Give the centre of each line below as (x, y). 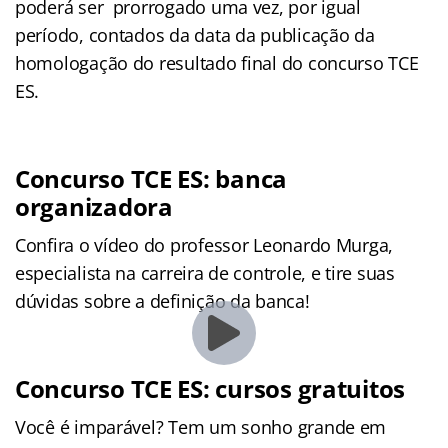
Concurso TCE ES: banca (151, 178)
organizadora (94, 206)
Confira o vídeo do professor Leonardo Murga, (204, 244)
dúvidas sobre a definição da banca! (162, 300)
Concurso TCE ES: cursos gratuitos (210, 388)
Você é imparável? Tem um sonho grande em (201, 426)
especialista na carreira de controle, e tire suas (205, 272)
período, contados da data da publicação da (195, 34)
